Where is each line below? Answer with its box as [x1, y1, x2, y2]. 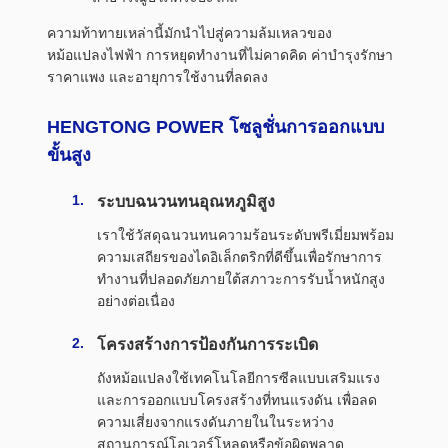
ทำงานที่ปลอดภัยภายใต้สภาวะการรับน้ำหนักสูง [97, 271, 385, 288]
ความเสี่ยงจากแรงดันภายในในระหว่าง [97, 414, 334, 431]
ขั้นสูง [47, 145, 91, 166]
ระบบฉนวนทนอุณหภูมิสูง [97, 193, 275, 211]
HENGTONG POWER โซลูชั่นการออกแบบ [47, 117, 384, 138]
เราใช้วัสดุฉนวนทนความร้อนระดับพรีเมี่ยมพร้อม [97, 227, 394, 244]
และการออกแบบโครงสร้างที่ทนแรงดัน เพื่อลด [97, 392, 377, 409]
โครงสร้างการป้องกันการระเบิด [97, 336, 318, 354]
